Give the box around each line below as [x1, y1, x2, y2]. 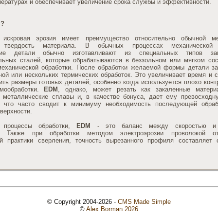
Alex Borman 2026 [86, 205, 138, 213]
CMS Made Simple [118, 198, 171, 205]
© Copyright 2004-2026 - [47, 198, 118, 205]
